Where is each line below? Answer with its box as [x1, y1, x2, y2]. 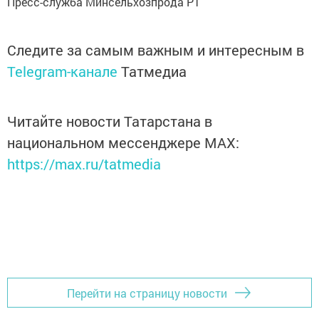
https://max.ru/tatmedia [7, 155, 161, 173]
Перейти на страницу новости [67, 285, 227, 300]
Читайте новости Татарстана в [7, 112, 212, 130]
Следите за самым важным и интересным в [7, 41, 304, 59]
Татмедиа [121, 62, 187, 80]
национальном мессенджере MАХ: [7, 133, 239, 152]
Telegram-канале [7, 62, 117, 80]
